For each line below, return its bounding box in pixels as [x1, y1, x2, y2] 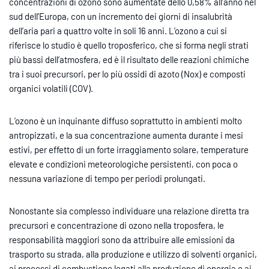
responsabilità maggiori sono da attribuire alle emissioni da [9, 234, 235, 245]
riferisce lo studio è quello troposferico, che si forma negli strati [9, 39, 249, 50]
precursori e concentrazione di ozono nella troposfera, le [9, 219, 224, 231]
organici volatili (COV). [9, 82, 93, 94]
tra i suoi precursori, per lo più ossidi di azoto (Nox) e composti [9, 68, 246, 79]
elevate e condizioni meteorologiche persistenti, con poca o [9, 158, 238, 169]
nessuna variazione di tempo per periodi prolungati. [9, 172, 205, 184]
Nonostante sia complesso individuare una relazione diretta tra [9, 205, 249, 216]
